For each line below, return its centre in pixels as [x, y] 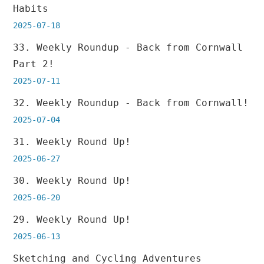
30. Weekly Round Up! [72, 181]
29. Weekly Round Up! [72, 220]
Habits [31, 9]
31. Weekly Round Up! [72, 142]
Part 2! [34, 64]
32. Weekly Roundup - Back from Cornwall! [131, 103]
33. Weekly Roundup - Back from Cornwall [128, 48]
